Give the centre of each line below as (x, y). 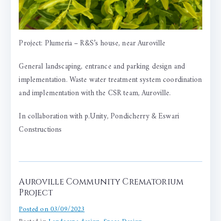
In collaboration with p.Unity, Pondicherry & (89, 116)
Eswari (169, 116)
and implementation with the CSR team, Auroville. (95, 93)
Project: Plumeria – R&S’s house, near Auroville (92, 43)
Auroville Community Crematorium (101, 182)
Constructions (40, 130)
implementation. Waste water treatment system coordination (110, 80)
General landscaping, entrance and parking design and (102, 67)
